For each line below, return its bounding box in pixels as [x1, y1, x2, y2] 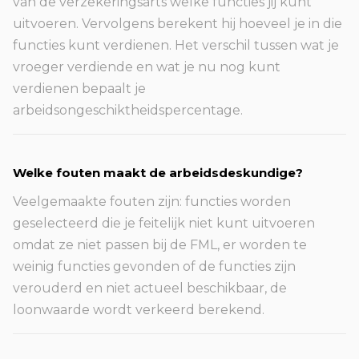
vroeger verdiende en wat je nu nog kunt [13, 59, 280, 75]
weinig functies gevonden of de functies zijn [13, 259, 296, 274]
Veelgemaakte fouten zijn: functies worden [13, 194, 291, 209]
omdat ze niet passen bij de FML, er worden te [13, 237, 307, 252]
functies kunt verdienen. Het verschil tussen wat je [13, 38, 339, 53]
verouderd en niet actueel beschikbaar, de [13, 280, 287, 296]
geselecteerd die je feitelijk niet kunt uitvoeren [13, 216, 315, 231]
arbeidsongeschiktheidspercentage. [13, 103, 243, 118]
